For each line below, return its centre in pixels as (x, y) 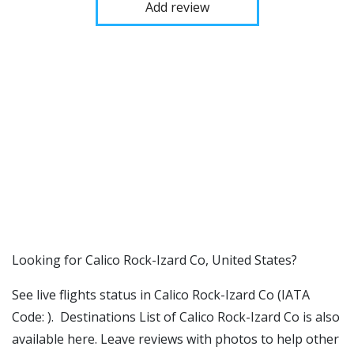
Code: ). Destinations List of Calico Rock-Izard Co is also (176, 317)
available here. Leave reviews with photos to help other (175, 339)
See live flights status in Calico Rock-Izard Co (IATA (161, 295)
